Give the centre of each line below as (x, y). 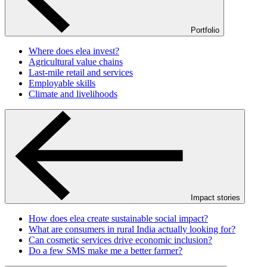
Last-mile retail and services (81, 72)
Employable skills (62, 83)
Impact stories (215, 198)
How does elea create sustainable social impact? (118, 218)
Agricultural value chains (76, 62)
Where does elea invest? (74, 51)
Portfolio (205, 30)
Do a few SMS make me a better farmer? (105, 251)
